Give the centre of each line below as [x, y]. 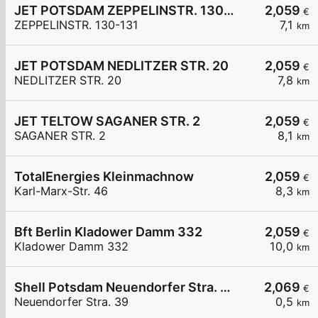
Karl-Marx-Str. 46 [61, 191]
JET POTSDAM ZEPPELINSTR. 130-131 [229, 11]
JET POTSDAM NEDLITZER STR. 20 [121, 66]
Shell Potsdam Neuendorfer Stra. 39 [225, 287]
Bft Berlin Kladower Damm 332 [108, 232]
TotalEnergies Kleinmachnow [104, 177]
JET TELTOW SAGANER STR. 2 [107, 121]
